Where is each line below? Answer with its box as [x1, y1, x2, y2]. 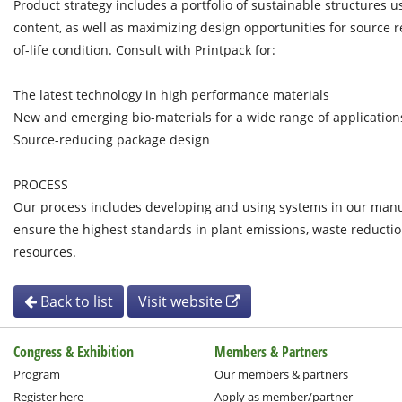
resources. [13, 243, 76, 260]
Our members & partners [214, 366, 348, 382]
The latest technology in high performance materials [13, 86, 329, 103]
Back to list [37, 292, 113, 311]
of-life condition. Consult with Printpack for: [13, 41, 279, 58]
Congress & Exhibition [13, 342, 134, 362]
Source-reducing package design [13, 131, 210, 148]
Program [13, 366, 60, 382]
